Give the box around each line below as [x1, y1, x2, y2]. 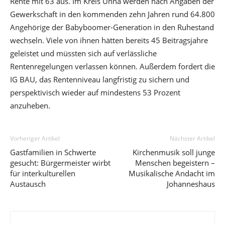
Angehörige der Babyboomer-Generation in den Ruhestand [10, 22, 214, 32]
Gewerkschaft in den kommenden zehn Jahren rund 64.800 [10, 9, 215, 19]
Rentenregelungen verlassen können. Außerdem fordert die [10, 61, 215, 71]
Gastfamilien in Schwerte [10, 147, 96, 157]
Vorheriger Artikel [10, 134, 60, 143]
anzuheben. [10, 100, 50, 110]
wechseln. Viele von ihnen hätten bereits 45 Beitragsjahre [10, 35, 208, 45]
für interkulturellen [10, 168, 75, 178]
